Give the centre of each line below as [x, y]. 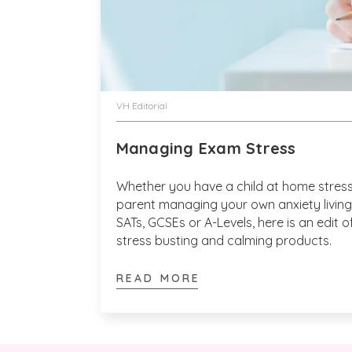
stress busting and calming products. [224, 240]
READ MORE [158, 278]
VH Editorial [141, 105]
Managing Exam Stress [206, 148]
